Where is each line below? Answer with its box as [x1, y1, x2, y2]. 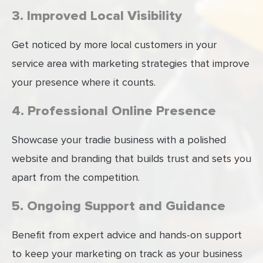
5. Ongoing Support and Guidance [12, 198, 225, 215]
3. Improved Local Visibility [12, 8, 182, 25]
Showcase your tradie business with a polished [12, 133, 226, 147]
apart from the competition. [12, 171, 140, 184]
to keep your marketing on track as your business [12, 247, 242, 261]
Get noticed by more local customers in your [12, 38, 217, 52]
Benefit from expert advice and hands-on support [12, 228, 242, 242]
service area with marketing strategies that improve [12, 57, 249, 70]
